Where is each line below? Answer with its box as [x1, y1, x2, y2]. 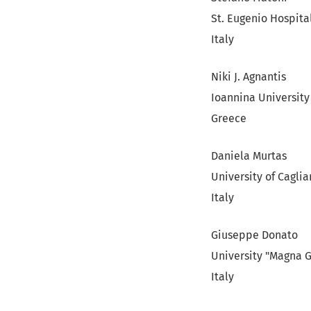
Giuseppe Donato [211, 228, 298, 242]
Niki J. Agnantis [211, 70, 286, 83]
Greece [211, 112, 246, 125]
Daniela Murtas [211, 149, 287, 162]
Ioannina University [211, 91, 310, 104]
